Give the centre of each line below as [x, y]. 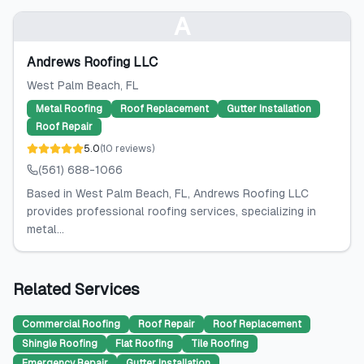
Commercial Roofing [71, 324]
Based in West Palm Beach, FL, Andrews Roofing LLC [168, 193]
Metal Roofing [69, 109]
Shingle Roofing [60, 344]
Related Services [76, 289]
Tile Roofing [220, 344]
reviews [134, 149]
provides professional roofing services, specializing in [171, 211]
